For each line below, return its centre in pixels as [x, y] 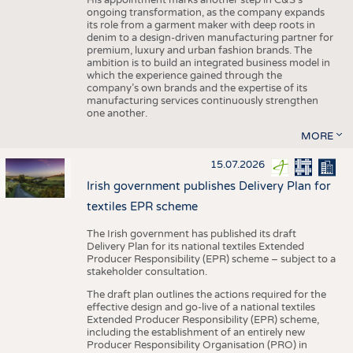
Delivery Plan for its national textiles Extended [195, 246]
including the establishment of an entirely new [195, 332]
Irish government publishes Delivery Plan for [208, 186]
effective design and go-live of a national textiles [201, 307]
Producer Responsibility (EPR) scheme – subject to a [211, 259]
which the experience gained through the [184, 76]
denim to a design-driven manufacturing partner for [210, 38]
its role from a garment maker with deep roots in [201, 26]
